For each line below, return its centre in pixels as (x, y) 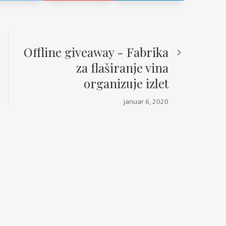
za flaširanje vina (122, 68)
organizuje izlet (126, 83)
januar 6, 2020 (146, 102)
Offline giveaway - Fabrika (96, 52)
